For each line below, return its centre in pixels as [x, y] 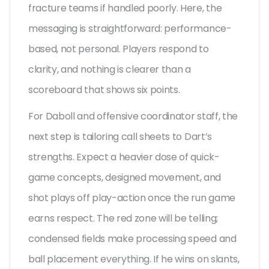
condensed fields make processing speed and [132, 239]
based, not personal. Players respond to [119, 49]
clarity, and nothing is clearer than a [110, 70]
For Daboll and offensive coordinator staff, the [133, 116]
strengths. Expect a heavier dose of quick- [124, 157]
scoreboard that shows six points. [104, 90]
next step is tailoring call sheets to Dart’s [120, 137]
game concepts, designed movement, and [125, 178]
